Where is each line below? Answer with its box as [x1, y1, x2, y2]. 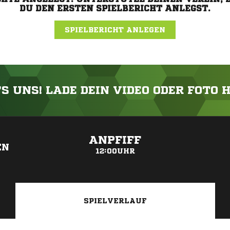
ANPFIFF [89, 135, 141, 146]
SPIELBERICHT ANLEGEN [65, 26, 165, 33]
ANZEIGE [103, 119, 127, 124]
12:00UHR [95, 147, 135, 155]
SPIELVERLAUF [84, 197, 147, 204]
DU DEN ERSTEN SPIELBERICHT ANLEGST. [20, 4, 210, 12]
